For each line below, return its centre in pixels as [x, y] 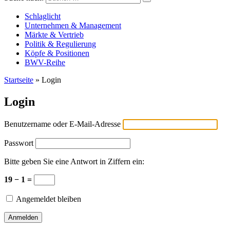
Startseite [19, 80]
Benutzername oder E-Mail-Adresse [62, 124]
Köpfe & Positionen [57, 53]
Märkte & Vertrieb [54, 35]
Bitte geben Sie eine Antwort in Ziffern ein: [74, 161]
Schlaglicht [43, 16]
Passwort [19, 143]
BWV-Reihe [45, 62]
